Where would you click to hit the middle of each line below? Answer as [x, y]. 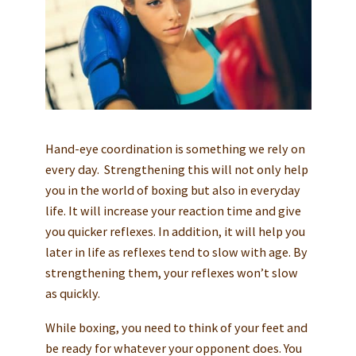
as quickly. [72, 293]
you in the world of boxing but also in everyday [172, 190]
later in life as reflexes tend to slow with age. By [176, 252]
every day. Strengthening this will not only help [176, 169]
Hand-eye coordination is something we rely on [175, 148]
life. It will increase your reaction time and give [173, 210]
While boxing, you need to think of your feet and [176, 328]
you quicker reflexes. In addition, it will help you [175, 231]
